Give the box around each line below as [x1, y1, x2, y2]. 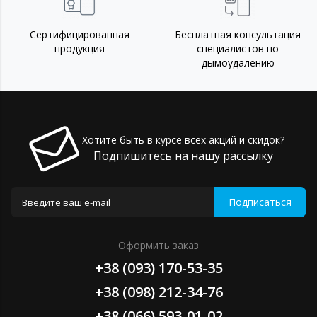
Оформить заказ [118, 238, 199, 253]
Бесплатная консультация [175, 28, 301, 42]
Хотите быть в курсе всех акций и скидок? [82, 133, 284, 147]
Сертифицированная [29, 28, 129, 42]
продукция [54, 42, 105, 56]
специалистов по [197, 42, 279, 56]
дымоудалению [201, 56, 275, 70]
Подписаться [229, 195, 292, 209]
